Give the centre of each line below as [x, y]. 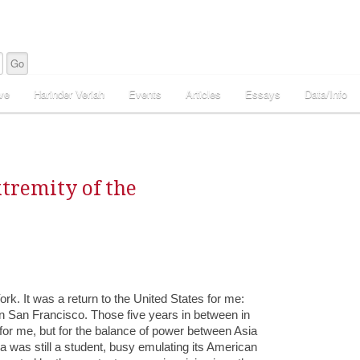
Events [145, 94]
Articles [203, 94]
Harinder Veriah [69, 94]
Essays [263, 94]
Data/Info [326, 94]
